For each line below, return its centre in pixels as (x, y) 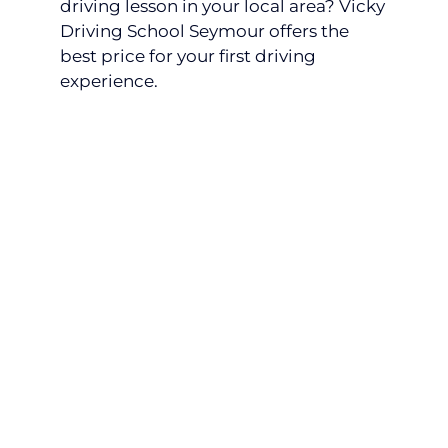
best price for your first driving (188, 55)
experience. (109, 80)
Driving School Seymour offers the (204, 30)
